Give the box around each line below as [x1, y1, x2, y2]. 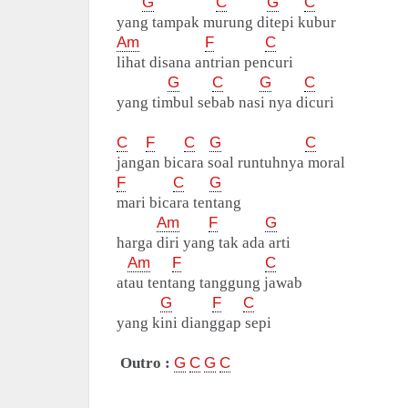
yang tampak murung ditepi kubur [117, 14, 336, 32]
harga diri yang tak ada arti [117, 234, 291, 252]
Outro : [120, 354, 170, 372]
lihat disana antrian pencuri [117, 54, 293, 72]
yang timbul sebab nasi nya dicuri [117, 94, 334, 112]
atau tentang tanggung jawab [117, 274, 302, 292]
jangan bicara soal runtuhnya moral [117, 154, 345, 172]
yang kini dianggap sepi [117, 314, 271, 332]
